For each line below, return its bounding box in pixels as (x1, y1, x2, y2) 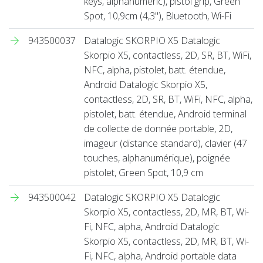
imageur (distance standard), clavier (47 (84, 136, 247, 150)
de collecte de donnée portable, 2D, (84, 122, 232, 135)
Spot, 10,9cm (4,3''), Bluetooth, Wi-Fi (84, 9, 231, 22)
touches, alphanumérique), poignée (84, 151, 230, 164)
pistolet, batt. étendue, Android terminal (84, 107, 247, 120)
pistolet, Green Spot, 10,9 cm (84, 166, 203, 179)
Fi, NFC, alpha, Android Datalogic (84, 220, 220, 233)
